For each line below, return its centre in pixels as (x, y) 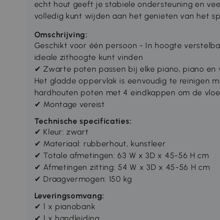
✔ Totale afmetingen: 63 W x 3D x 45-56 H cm (122, 155)
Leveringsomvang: (69, 195)
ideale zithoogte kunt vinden (89, 57)
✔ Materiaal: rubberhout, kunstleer (100, 143)
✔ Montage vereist (69, 104)
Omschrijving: (61, 34)
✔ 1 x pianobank (65, 206)
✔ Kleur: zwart (61, 132)
